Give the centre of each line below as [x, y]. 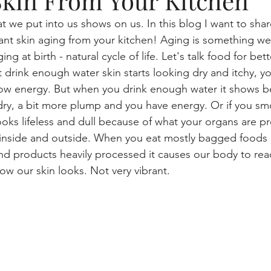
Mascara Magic [47, 122]
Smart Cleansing [138, 122]
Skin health [219, 74]
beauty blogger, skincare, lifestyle [107, 25]
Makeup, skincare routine [60, 74]
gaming [155, 74]
